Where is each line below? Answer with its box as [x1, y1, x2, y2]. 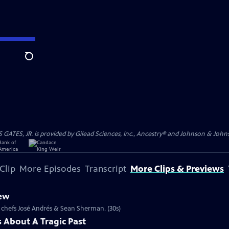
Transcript [85, 163, 126, 174]
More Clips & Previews [130, 163, 224, 174]
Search [25, 57, 50, 67]
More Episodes [19, 163, 81, 174]
